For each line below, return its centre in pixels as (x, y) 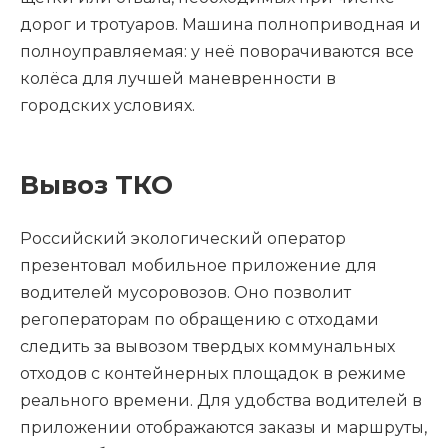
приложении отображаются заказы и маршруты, (223, 428)
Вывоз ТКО (96, 185)
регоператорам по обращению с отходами (199, 320)
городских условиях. (109, 106)
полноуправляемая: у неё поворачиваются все (217, 52)
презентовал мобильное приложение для (198, 266)
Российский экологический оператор (183, 239)
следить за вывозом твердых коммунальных (207, 347)
